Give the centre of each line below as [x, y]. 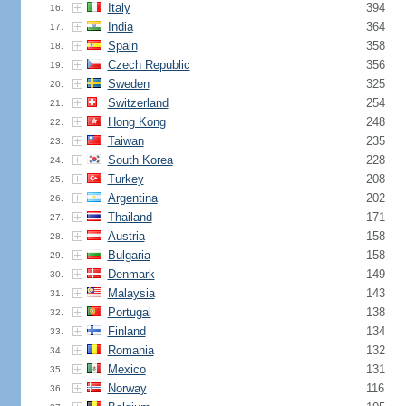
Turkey [126, 179]
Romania [130, 350]
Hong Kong [136, 122]
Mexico [126, 369]
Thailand [130, 217]
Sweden [128, 84]
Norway [127, 388]
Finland [126, 331]
